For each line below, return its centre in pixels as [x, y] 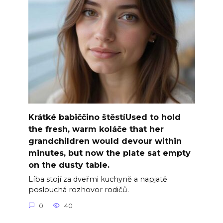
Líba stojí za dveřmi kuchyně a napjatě [98, 179]
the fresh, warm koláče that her [96, 129]
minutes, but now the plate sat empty [109, 153]
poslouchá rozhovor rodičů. [78, 190]
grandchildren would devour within [105, 141]
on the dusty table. [69, 165]
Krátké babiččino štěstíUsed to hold [104, 117]
